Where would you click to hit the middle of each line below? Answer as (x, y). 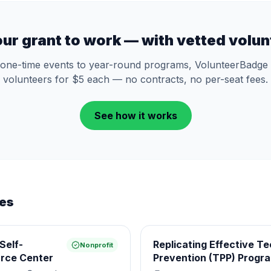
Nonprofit (96, 245)
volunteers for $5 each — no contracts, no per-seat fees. (135, 79)
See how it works (135, 116)
